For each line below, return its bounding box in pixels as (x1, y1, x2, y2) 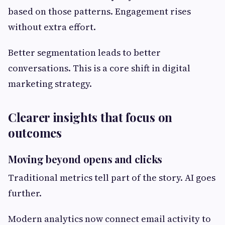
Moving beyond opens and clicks (8, 152, 162, 166)
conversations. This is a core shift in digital (8, 62, 190, 75)
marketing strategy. (8, 77, 92, 90)
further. (8, 187, 42, 200)
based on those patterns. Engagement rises (8, 5, 191, 18)
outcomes (8, 125, 62, 141)
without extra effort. (8, 21, 96, 34)
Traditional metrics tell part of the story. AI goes (8, 171, 215, 184)
